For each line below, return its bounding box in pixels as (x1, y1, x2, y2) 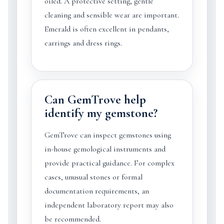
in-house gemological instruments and (44, 144, 165, 154)
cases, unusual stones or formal (44, 172, 142, 182)
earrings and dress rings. (44, 38, 122, 48)
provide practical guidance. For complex (44, 158, 174, 168)
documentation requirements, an (44, 186, 149, 196)
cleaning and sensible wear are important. (44, 10, 179, 20)
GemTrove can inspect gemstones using (44, 130, 171, 140)
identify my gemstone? (44, 105, 157, 120)
